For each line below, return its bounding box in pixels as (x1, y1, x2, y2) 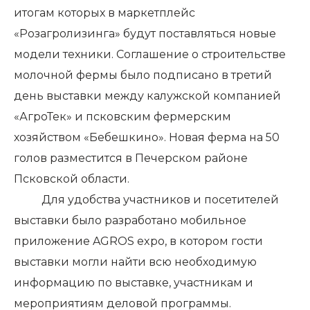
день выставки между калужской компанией (14, 89, 281, 103)
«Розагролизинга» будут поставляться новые (14, 27, 276, 41)
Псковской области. (14, 172, 129, 186)
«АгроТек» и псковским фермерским (14, 110, 231, 124)
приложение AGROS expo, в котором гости (14, 235, 263, 248)
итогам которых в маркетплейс (14, 6, 195, 20)
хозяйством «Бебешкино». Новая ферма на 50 (14, 131, 280, 145)
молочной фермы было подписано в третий (14, 69, 272, 82)
